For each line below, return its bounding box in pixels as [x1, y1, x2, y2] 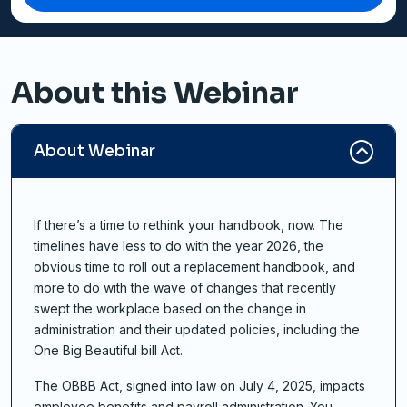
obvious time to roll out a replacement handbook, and [34, 259, 355, 275]
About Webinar [34, 142, 155, 162]
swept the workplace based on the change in [34, 301, 306, 317]
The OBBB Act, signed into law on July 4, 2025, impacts [34, 378, 365, 394]
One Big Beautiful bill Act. [34, 342, 183, 359]
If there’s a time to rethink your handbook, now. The [34, 217, 343, 233]
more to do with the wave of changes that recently [34, 280, 336, 296]
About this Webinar [11, 74, 299, 112]
